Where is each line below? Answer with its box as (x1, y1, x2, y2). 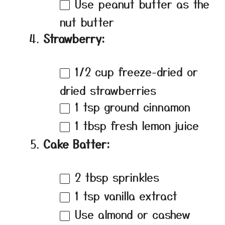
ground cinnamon (100, 98, 190, 115)
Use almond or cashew (75, 205, 190, 222)
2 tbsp (75, 169, 108, 185)
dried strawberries (60, 82, 156, 98)
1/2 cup (75, 63, 114, 80)
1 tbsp (75, 117, 106, 134)
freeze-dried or (114, 63, 198, 80)
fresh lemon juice (106, 117, 199, 134)
